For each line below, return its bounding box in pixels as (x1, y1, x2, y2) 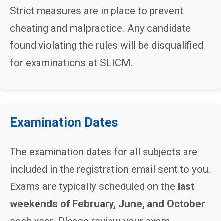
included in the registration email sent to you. (10, 163, 211, 175)
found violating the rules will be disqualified (10, 39, 203, 51)
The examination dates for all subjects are (10, 146, 197, 158)
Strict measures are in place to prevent (10, 5, 183, 17)
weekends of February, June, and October (10, 198, 205, 210)
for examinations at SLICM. (10, 57, 133, 69)
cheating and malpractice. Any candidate (10, 22, 191, 34)
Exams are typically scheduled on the (10, 181, 178, 192)
